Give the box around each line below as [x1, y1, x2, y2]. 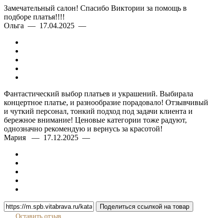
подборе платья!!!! [4, 13, 65, 21]
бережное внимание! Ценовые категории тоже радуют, [4, 116, 187, 124]
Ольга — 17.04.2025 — [4, 21, 90, 30]
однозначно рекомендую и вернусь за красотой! [4, 125, 163, 133]
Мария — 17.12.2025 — [4, 133, 94, 142]
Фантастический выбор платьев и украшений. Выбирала [4, 90, 193, 98]
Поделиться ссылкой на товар [100, 203, 189, 210]
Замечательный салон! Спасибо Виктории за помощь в [4, 4, 187, 12]
